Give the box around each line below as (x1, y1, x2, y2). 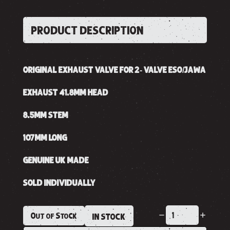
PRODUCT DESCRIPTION (31, 26, 144, 35)
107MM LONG (23, 133, 67, 141)
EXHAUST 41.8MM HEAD (23, 88, 108, 96)
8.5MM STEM (23, 111, 68, 119)
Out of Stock (30, 212, 77, 220)
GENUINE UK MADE (23, 156, 89, 164)
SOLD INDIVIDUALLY (23, 179, 95, 186)
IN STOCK (92, 213, 126, 220)
